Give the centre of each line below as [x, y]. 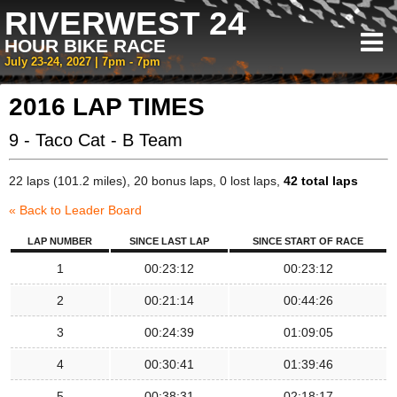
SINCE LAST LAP [169, 241]
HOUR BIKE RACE [85, 46]
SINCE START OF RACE [308, 241]
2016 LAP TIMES [107, 107]
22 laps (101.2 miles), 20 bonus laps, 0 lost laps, [146, 181]
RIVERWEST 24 [125, 23]
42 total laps [321, 181]
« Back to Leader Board [75, 210]
